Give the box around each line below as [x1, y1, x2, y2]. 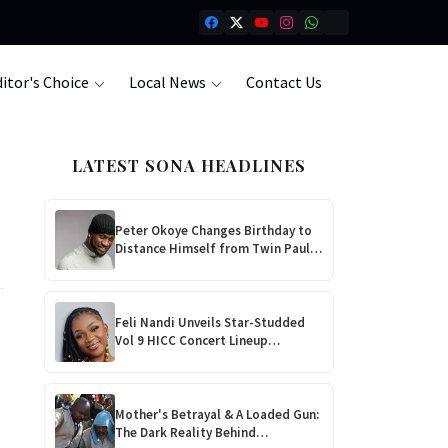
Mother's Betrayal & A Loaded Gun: [114, 406, 319, 423]
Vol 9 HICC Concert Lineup [114, 332, 268, 349]
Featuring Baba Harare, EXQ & [114, 350, 291, 367]
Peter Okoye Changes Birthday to [114, 222, 312, 239]
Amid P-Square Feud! [114, 258, 238, 275]
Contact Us [246, 72, 323, 92]
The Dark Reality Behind [114, 424, 256, 441]
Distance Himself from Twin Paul [114, 240, 310, 257]
